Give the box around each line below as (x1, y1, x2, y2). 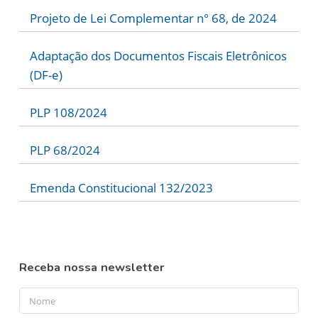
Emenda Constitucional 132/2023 (29, 179, 213, 196)
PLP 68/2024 (29, 141, 100, 158)
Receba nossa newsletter (18, 258, 165, 275)
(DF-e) (29, 66, 62, 83)
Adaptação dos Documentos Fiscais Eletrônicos (29, 47, 287, 64)
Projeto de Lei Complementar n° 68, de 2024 (29, 9, 277, 26)
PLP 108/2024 (29, 104, 107, 121)
